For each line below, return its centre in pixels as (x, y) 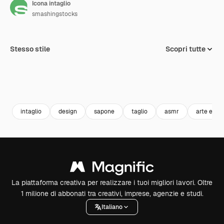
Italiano (112, 207)
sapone (104, 111)
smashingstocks (55, 14)
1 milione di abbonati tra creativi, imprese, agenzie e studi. (112, 193)
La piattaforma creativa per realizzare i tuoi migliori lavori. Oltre (112, 182)
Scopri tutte (185, 49)
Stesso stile (30, 49)
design (68, 111)
